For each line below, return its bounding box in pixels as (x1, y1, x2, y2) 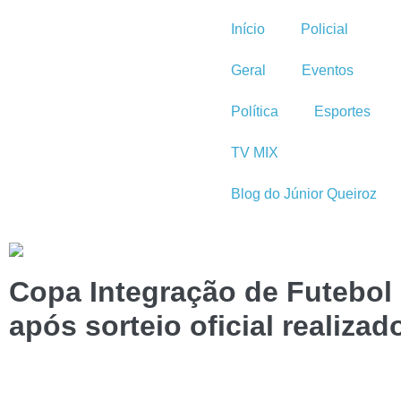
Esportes (314, 104, 371, 119)
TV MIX (231, 145, 278, 160)
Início (231, 21, 265, 37)
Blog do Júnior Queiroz (231, 186, 377, 201)
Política (231, 104, 278, 119)
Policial (301, 21, 348, 37)
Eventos (302, 63, 354, 78)
